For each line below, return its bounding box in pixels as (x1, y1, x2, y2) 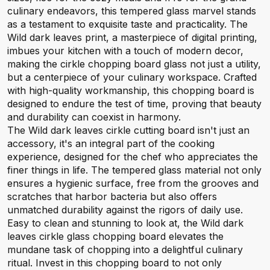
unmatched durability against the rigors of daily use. (7, 204, 243, 216)
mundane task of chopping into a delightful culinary (7, 243, 243, 256)
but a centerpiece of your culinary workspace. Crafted (7, 71, 257, 83)
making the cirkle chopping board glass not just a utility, (7, 58, 261, 70)
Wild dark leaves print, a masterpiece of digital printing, (7, 31, 257, 43)
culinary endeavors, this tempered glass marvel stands (7, 5, 256, 17)
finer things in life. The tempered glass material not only (7, 164, 262, 176)
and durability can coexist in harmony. (7, 111, 181, 123)
